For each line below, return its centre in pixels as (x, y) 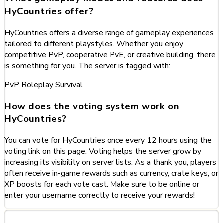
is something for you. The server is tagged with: (87, 66)
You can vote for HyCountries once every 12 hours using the (108, 140)
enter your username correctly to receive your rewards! (100, 195)
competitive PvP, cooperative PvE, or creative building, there (110, 55)
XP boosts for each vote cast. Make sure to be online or (102, 184)
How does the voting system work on (92, 106)
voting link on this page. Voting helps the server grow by (103, 151)
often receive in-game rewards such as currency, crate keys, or (111, 173)
